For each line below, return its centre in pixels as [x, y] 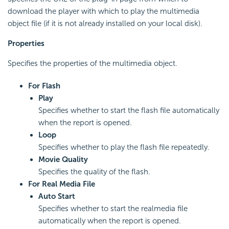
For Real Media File [62, 184]
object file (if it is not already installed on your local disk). [105, 24]
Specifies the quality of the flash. [94, 172]
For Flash [44, 86]
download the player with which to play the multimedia [104, 12]
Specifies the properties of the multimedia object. [93, 64]
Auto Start [57, 197]
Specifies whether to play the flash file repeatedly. [124, 147]
